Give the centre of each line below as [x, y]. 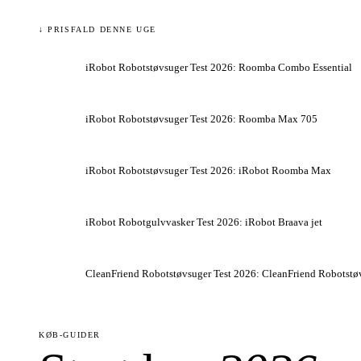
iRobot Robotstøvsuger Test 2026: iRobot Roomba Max [208, 170]
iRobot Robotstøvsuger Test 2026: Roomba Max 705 [201, 119]
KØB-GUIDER [70, 335]
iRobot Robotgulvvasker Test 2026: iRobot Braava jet [204, 222]
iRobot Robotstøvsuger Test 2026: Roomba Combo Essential [219, 67]
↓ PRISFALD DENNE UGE [98, 29]
